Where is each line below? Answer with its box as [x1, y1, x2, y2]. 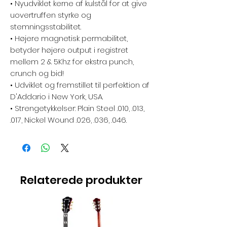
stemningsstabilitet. [10, 21, 81, 32]
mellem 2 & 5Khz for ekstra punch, [10, 56, 134, 67]
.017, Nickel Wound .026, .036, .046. [10, 115, 127, 125]
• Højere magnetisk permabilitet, [10, 33, 128, 44]
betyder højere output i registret [10, 45, 128, 55]
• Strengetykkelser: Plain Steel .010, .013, [10, 103, 144, 113]
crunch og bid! [10, 68, 64, 79]
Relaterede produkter [20, 172, 142, 188]
